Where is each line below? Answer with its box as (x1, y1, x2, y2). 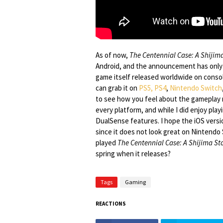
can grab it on (96, 83, 139, 93)
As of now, (96, 50, 129, 60)
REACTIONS (96, 200, 126, 207)
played (96, 138, 117, 147)
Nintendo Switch (170, 83, 222, 93)
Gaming (125, 178, 146, 186)
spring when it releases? (96, 149, 171, 158)
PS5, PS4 (139, 83, 166, 93)
